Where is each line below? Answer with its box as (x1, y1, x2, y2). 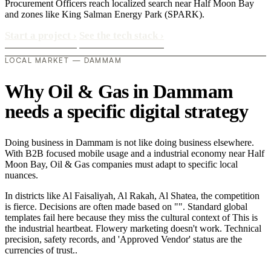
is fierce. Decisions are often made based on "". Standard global (5, 201, 247, 212)
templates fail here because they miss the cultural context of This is (5, 212, 258, 223)
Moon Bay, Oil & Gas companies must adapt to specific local (5, 159, 238, 170)
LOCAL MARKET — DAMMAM (5, 56, 122, 65)
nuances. (5, 170, 38, 181)
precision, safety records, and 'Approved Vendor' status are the (5, 234, 242, 245)
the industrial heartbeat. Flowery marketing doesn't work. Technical (5, 223, 261, 234)
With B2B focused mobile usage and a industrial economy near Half (5, 148, 264, 159)
